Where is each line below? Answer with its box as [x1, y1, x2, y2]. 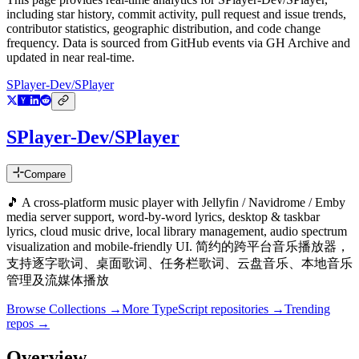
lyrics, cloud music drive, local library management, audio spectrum [6, 224, 347, 239]
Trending [284, 302, 330, 317]
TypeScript [152, 302, 208, 317]
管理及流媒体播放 [6, 273, 109, 288]
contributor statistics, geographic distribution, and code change [6, 22, 321, 36]
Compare [24, 168, 66, 181]
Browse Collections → [6, 302, 122, 317]
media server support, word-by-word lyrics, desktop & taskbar [6, 210, 320, 224]
